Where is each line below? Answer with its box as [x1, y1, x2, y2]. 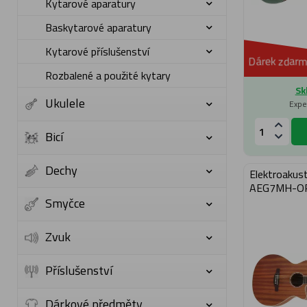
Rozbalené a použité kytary [45, 67, 171, 84]
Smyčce [45, 194, 86, 213]
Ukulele [45, 94, 86, 112]
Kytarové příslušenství [45, 43, 150, 60]
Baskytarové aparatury [45, 19, 152, 36]
